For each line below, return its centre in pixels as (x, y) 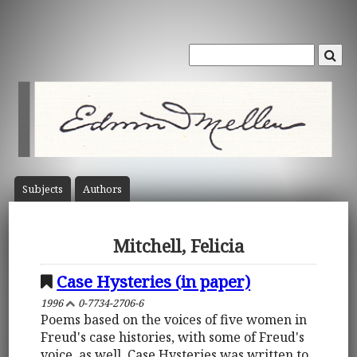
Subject (40, 189)
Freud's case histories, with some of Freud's (173, 337)
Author (100, 189)
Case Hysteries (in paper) (154, 281)
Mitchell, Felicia (178, 246)
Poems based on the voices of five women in (174, 319)
